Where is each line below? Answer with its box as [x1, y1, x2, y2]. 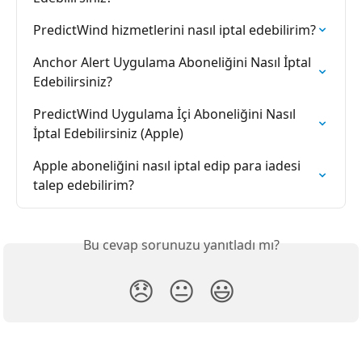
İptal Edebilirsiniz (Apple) [33, 124, 183, 142]
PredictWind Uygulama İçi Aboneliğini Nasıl [33, 104, 299, 123]
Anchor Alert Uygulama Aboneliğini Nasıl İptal [33, 53, 314, 71]
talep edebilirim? [33, 175, 134, 194]
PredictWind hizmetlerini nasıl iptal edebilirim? [33, 20, 316, 39]
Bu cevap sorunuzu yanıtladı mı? [82, 235, 280, 254]
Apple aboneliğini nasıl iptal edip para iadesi [33, 156, 304, 175]
